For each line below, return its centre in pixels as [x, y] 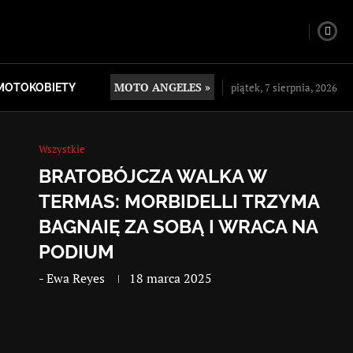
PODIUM [77, 251]
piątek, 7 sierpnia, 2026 [284, 87]
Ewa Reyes [76, 278]
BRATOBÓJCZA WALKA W [153, 176]
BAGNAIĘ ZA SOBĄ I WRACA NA [178, 226]
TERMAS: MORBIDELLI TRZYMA [179, 201]
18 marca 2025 [171, 278]
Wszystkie [62, 149]
